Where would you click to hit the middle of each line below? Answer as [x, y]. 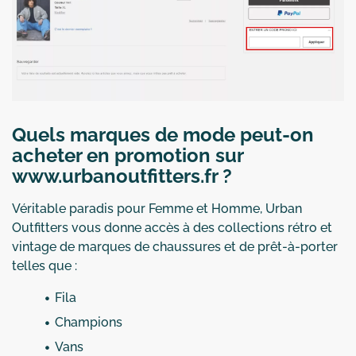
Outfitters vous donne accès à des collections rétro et [172, 227]
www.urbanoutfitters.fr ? [122, 176]
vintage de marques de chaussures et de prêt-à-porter [175, 246]
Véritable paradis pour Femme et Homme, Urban [157, 208]
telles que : [44, 265]
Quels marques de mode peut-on [163, 134]
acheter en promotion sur [128, 155]
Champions [89, 322]
